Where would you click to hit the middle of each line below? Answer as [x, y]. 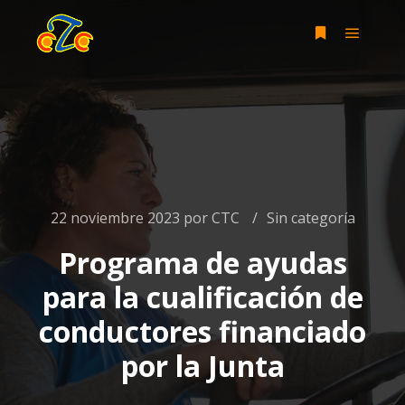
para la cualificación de [202, 297]
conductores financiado [202, 331]
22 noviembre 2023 [115, 218]
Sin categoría [311, 218]
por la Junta [202, 366]
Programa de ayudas [202, 263]
